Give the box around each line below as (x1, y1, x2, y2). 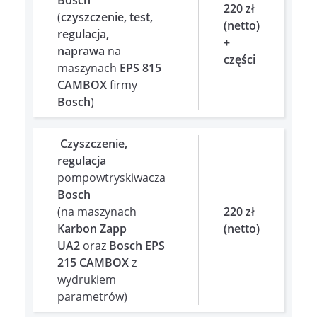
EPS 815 (120, 59, 161, 76)
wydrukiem (57, 271, 116, 287)
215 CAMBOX (57, 254, 129, 270)
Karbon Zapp (57, 220, 127, 236)
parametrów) (57, 288, 127, 304)
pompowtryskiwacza (57, 169, 166, 185)
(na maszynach (57, 203, 137, 219)
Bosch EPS (109, 237, 165, 253)
